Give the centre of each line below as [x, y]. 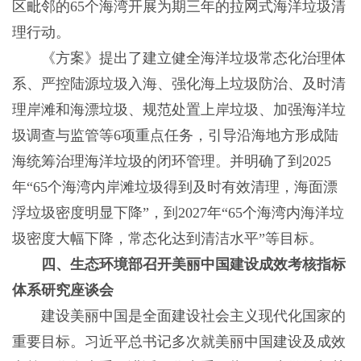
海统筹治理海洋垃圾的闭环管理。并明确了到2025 [171, 162]
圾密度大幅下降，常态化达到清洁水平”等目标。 [167, 239]
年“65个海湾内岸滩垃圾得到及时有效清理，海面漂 [174, 187]
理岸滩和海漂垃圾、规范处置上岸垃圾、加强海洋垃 [178, 110]
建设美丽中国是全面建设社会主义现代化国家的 [178, 316]
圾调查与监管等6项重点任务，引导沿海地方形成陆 [175, 136]
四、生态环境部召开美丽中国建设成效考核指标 [193, 265]
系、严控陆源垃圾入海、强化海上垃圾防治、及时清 [178, 84]
